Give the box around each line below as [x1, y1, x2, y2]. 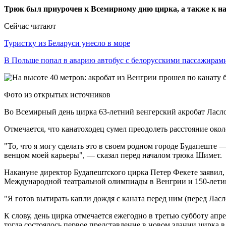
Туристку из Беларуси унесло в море [4, 38, 130, 47]
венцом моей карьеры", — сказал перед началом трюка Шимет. [4, 150, 222, 159]
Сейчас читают [4, 21, 56, 30]
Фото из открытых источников [4, 90, 110, 99]
